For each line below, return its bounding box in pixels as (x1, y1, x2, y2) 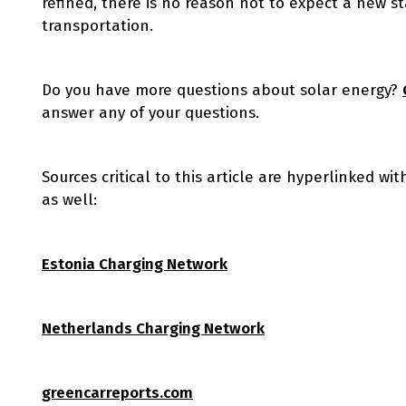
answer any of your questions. (42, 103, 264, 122)
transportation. (42, 16, 153, 35)
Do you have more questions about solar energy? (42, 81, 402, 100)
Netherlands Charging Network (42, 319, 265, 338)
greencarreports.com (42, 383, 193, 402)
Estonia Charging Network (42, 255, 227, 274)
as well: (42, 190, 97, 209)
